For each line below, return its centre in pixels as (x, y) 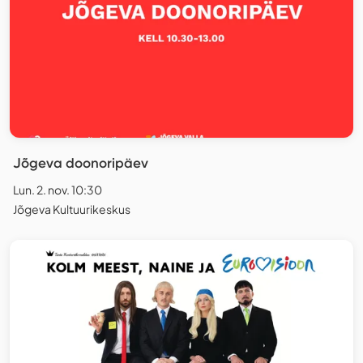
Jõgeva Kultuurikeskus (72, 209)
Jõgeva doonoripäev (81, 163)
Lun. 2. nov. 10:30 (58, 190)
